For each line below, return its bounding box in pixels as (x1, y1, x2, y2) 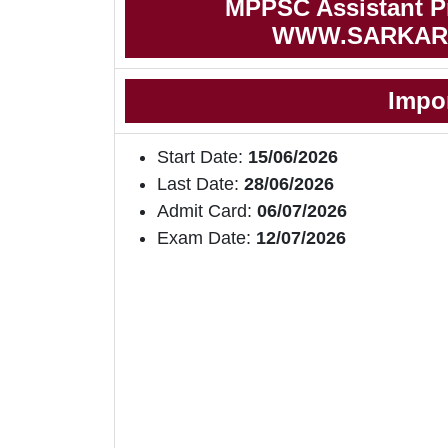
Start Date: (157, 147, 243, 168)
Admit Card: (157, 201, 257, 222)
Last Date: (157, 174, 244, 195)
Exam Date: (157, 228, 251, 249)
